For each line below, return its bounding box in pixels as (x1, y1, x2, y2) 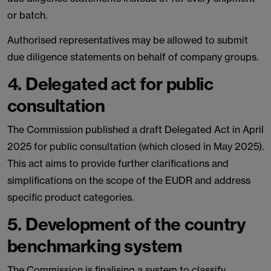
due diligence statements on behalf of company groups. (7, 51, 258, 63)
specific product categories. (7, 191, 134, 203)
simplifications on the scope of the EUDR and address (7, 174, 250, 186)
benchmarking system (7, 235, 182, 256)
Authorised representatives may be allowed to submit (7, 34, 248, 46)
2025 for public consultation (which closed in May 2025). (7, 140, 264, 152)
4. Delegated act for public (7, 73, 214, 94)
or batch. (7, 9, 47, 21)
